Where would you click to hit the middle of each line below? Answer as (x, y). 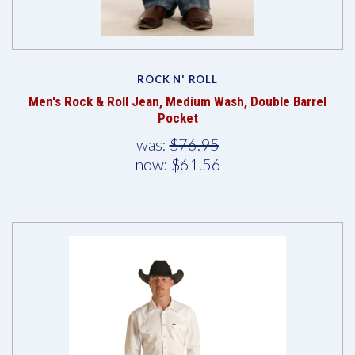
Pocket (177, 118)
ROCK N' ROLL (177, 80)
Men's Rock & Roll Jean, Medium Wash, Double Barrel (177, 102)
